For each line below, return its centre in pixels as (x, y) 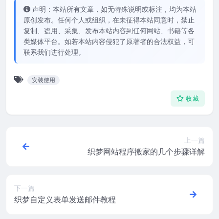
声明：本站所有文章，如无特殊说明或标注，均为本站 (114, 9)
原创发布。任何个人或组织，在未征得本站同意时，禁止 (109, 20)
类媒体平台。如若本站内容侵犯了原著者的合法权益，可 (109, 41)
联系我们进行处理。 (54, 52)
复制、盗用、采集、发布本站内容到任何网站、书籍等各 (109, 30)
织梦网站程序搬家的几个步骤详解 (146, 152)
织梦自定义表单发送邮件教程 (65, 200)
